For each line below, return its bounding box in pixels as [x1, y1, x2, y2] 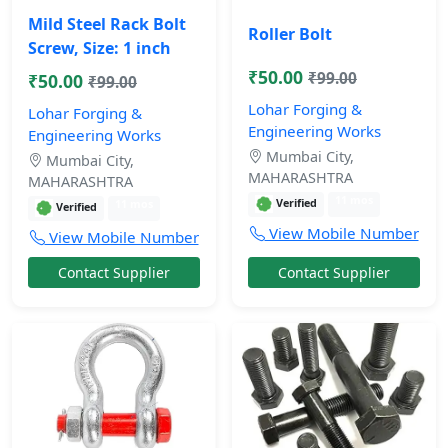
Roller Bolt [248, 22, 332, 45]
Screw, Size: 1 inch [28, 36, 171, 59]
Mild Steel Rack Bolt [28, 12, 186, 35]
